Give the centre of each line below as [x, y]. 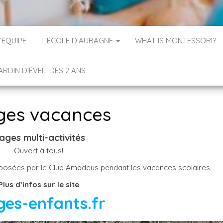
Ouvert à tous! [39, 151]
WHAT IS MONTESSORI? [175, 41]
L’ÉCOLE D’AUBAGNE [78, 41]
